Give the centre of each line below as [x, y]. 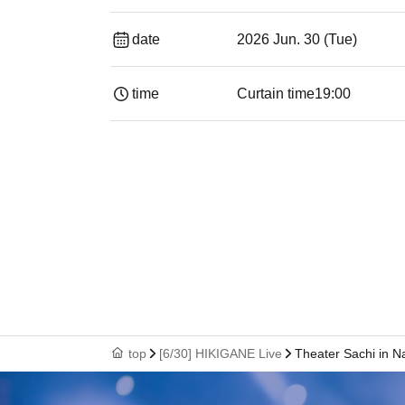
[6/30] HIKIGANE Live [221, 353]
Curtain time [276, 94]
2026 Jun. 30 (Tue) [297, 39]
